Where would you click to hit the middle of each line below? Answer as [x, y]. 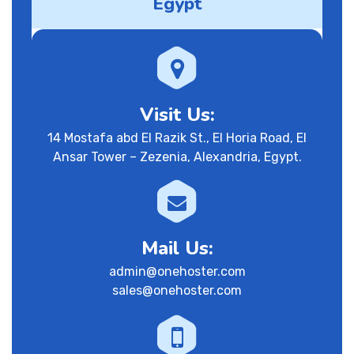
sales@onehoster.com [177, 291]
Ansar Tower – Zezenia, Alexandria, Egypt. [177, 157]
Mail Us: [177, 249]
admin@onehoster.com [177, 272]
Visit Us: [177, 115]
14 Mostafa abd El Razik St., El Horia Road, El [177, 138]
